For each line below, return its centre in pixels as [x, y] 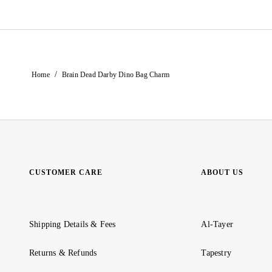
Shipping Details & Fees [73, 224]
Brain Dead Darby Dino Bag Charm [116, 74]
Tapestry [216, 253]
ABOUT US [223, 173]
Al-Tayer [217, 224]
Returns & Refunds [63, 253]
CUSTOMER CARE [66, 173]
